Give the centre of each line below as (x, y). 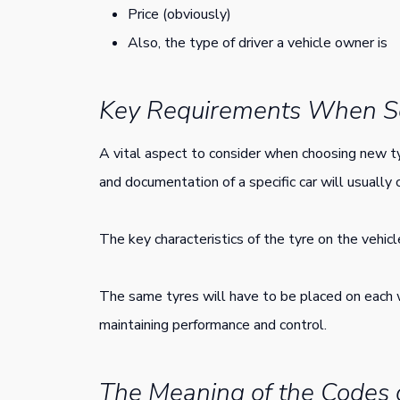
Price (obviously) (179, 14)
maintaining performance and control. (213, 325)
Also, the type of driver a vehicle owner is (258, 42)
